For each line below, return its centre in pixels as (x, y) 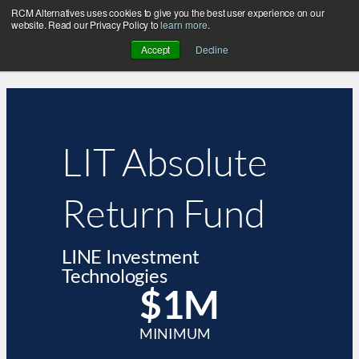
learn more (184, 24)
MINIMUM (175, 334)
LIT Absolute (165, 162)
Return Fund (163, 213)
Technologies (115, 276)
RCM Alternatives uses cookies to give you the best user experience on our (168, 12)
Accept (156, 49)
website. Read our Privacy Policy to (86, 24)
